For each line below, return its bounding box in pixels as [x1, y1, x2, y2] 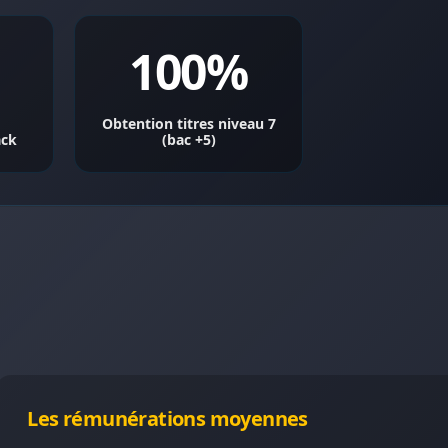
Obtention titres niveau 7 [101, 114, 276, 133]
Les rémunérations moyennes [27, 405, 308, 432]
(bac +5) [161, 130, 216, 149]
